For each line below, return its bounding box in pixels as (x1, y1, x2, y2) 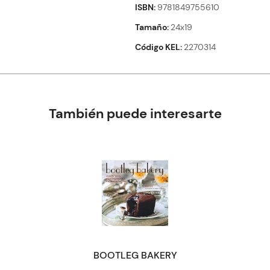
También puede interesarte (48, 104, 222, 122)
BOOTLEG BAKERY (93, 248, 177, 262)
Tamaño (135, 21, 167, 33)
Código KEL (135, 41, 180, 52)
